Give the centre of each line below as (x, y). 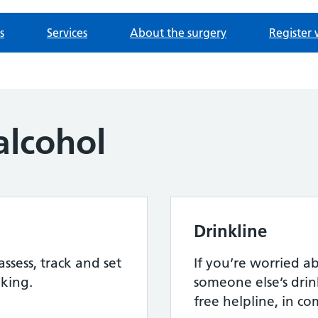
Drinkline (230, 231)
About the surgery (178, 33)
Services (67, 33)
